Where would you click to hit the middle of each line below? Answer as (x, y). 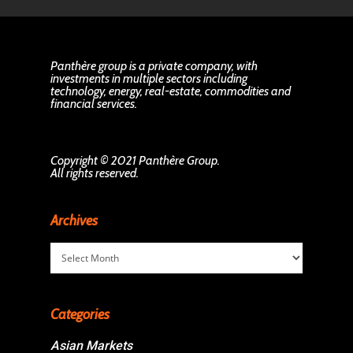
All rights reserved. (95, 173)
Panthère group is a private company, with (154, 66)
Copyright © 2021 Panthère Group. (135, 160)
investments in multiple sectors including (149, 78)
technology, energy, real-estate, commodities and (171, 91)
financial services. (94, 104)
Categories (80, 314)
